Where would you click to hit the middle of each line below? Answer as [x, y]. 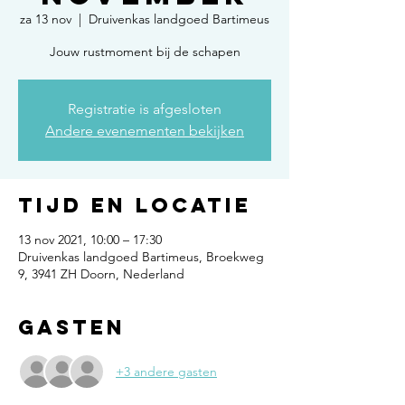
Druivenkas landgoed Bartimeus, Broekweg [141, 257]
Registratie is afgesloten [145, 109]
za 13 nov [46, 19]
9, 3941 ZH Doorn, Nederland [101, 274]
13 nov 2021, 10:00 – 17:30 [90, 240]
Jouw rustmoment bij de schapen [145, 52]
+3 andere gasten [166, 371]
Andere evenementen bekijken [145, 131]
